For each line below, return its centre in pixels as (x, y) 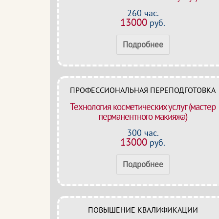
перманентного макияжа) (143, 116)
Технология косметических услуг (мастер (143, 107)
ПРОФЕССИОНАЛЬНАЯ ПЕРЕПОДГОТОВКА (143, 90)
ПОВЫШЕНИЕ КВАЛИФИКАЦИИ (143, 210)
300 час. (143, 133)
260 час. (143, 13)
